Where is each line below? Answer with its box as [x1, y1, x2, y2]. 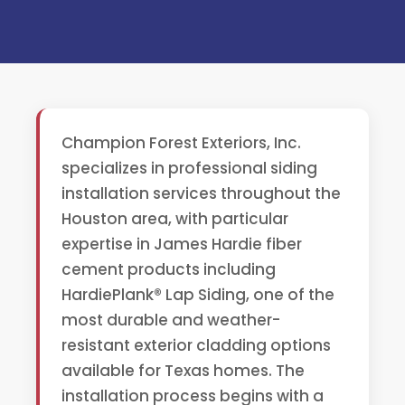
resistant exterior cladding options [61, 334, 331, 357]
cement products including [61, 259, 276, 281]
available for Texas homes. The [61, 360, 305, 382]
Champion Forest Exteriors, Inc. [61, 132, 301, 155]
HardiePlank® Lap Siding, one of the [61, 284, 334, 306]
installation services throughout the [61, 183, 341, 205]
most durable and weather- [61, 309, 280, 332]
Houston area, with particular [61, 208, 288, 231]
